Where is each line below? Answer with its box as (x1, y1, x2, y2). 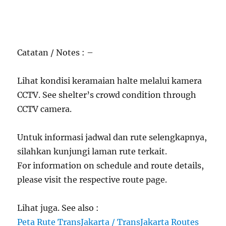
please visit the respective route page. (17, 175, 167, 185)
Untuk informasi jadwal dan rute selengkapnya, (17, 132, 207, 142)
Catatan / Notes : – (17, 47, 94, 58)
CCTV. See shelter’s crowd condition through (17, 90, 197, 100)
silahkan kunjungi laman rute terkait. (17, 146, 167, 156)
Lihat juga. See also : (17, 203, 99, 213)
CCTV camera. (17, 104, 72, 114)
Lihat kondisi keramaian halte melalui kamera (17, 76, 202, 86)
